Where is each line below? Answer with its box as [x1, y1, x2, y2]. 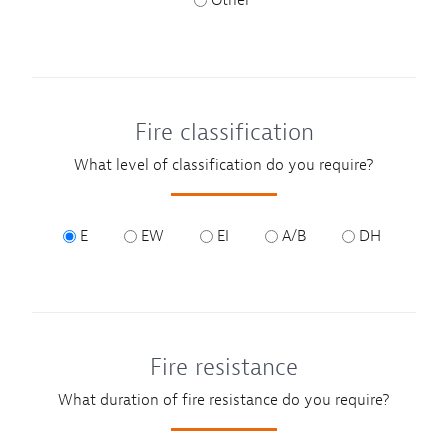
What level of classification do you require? [74, 154, 374, 175]
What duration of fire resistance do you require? [58, 390, 390, 411]
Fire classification [134, 116, 314, 147]
